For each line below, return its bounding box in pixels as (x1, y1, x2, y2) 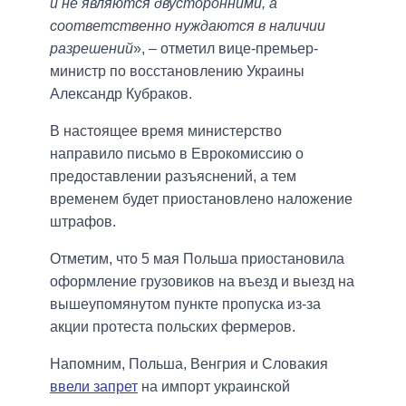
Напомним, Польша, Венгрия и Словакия (50, 356, 328, 372)
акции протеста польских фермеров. (50, 319, 295, 335)
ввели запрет (50, 379, 138, 395)
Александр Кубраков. (50, 86, 192, 102)
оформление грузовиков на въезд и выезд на (50, 274, 354, 290)
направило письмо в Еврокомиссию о (50, 146, 304, 162)
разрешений (50, 41, 133, 57)
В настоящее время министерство (50, 123, 282, 140)
